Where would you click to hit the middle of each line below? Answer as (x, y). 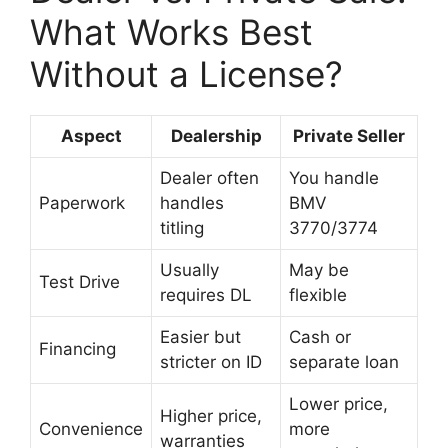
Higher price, (211, 416)
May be (319, 270)
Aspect (91, 136)
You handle (334, 178)
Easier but (200, 337)
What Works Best (171, 32)
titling (182, 228)
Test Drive (79, 282)
